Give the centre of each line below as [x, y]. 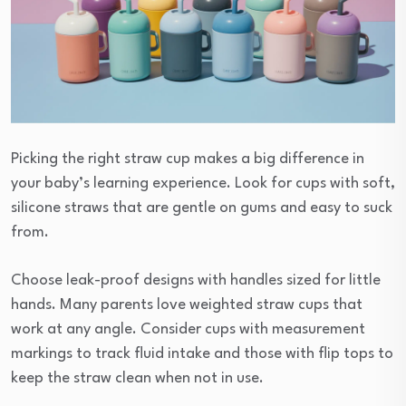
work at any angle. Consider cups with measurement [188, 330]
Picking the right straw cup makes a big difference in [188, 159]
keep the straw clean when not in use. [137, 379]
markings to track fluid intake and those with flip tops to [202, 354]
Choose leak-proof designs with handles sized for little [196, 281]
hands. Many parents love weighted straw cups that [187, 305]
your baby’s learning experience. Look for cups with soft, [203, 184]
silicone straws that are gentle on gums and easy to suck [202, 208]
